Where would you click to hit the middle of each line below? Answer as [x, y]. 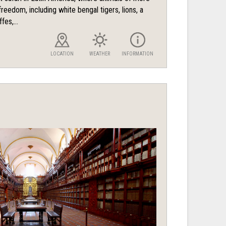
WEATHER [100, 54]
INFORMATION [137, 54]
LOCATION [62, 54]
